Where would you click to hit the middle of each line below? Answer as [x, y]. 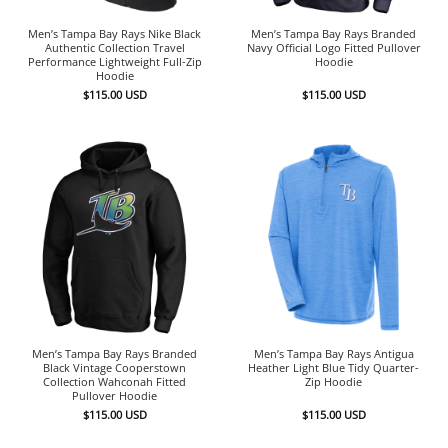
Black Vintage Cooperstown [114, 368]
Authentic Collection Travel [114, 48]
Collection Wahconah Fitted [114, 382]
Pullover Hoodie [114, 396]
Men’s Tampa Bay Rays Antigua [333, 354]
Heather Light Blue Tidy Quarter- [333, 368]
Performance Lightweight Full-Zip [114, 62]
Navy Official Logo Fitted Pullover [333, 48]
